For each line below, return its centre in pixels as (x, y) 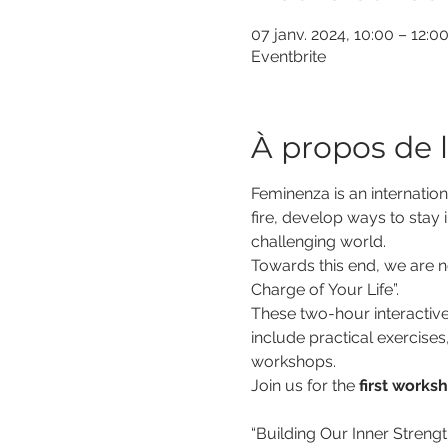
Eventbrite (288, 56)
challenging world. (318, 241)
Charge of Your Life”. (324, 289)
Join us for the (304, 385)
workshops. (293, 361)
